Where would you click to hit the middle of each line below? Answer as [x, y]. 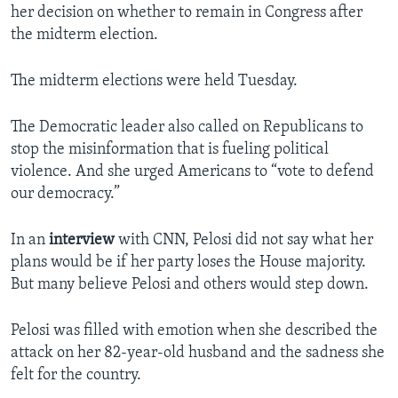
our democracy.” [65, 195]
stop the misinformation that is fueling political [170, 150]
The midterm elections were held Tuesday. [154, 82]
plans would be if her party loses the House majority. [188, 263]
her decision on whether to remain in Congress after [187, 13]
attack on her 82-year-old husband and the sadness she [198, 354]
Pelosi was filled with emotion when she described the [194, 331]
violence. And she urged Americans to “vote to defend [192, 172]
